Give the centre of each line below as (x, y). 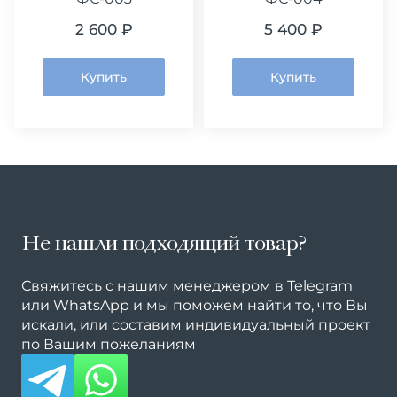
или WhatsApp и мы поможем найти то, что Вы (195, 305)
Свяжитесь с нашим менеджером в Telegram (187, 286)
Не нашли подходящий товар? (164, 245)
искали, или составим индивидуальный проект (196, 325)
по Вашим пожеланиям (109, 344)
